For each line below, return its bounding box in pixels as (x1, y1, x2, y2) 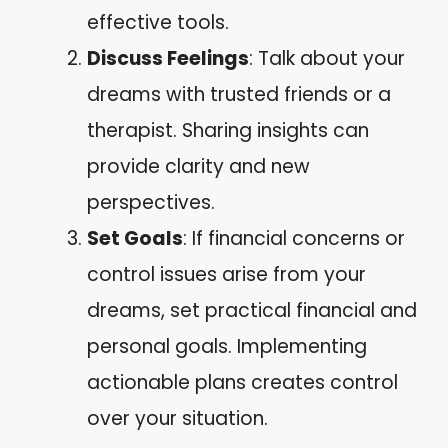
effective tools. (87, 9, 229, 36)
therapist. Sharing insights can (87, 117, 369, 144)
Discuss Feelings (87, 45, 249, 72)
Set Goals (87, 225, 183, 252)
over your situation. (87, 405, 268, 432)
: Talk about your (249, 45, 405, 72)
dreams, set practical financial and (87, 297, 417, 324)
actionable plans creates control (87, 369, 398, 396)
